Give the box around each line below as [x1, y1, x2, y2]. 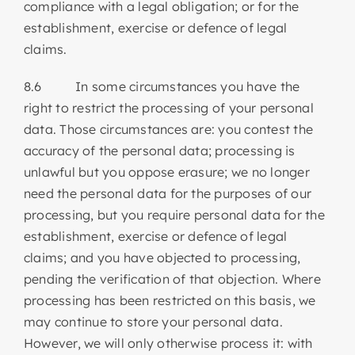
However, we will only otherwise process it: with [23, 334, 313, 351]
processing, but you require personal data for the [23, 206, 325, 223]
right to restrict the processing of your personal [23, 99, 314, 116]
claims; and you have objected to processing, [23, 249, 301, 265]
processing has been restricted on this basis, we [23, 292, 316, 308]
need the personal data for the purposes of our [23, 185, 312, 201]
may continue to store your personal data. [23, 313, 283, 330]
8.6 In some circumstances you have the [23, 78, 300, 94]
